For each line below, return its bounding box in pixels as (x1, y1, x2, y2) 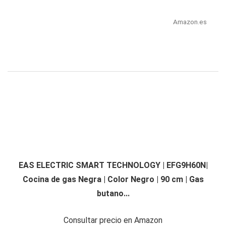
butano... (96, 189, 130, 199)
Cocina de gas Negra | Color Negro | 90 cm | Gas (22, 175, 204, 185)
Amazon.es (173, 18, 207, 26)
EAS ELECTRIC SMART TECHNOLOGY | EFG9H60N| (18, 160, 208, 171)
